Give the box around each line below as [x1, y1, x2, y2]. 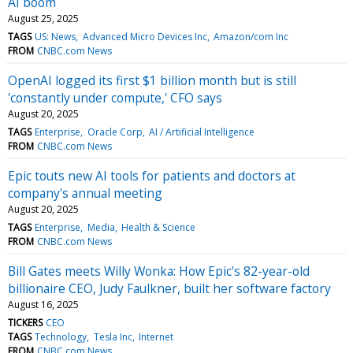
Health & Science [121, 221, 195, 235]
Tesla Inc [93, 330, 132, 344]
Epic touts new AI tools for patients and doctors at [8, 167, 295, 185]
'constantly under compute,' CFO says [8, 89, 222, 107]
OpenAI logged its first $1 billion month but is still [8, 72, 296, 90]
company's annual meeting [8, 184, 162, 203]
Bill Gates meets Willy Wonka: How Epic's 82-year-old [8, 262, 310, 281]
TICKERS [8, 316, 43, 330]
